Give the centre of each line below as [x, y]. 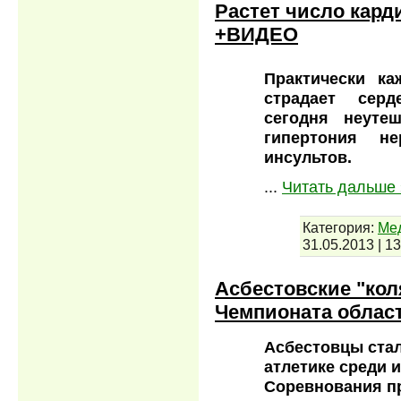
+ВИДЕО [256, 34]
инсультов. [308, 158]
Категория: [338, 227]
